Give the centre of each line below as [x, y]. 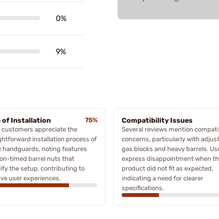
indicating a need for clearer [163, 178]
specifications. [143, 188]
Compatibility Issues [157, 120]
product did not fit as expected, [167, 168]
